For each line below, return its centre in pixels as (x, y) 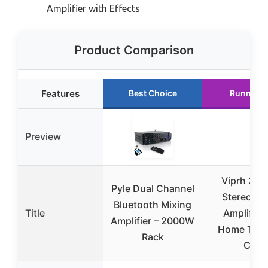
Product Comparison (134, 50)
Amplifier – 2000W (153, 220)
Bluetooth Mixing (153, 204)
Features (60, 93)
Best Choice (153, 93)
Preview (43, 136)
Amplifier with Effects (93, 8)
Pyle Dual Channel (153, 188)
